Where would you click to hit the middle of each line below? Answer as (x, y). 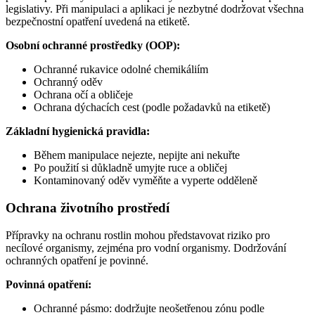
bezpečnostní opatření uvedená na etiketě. (98, 22)
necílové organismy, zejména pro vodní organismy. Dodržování (146, 247)
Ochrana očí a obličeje (83, 95)
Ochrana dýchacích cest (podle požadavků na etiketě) (152, 108)
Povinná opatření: (49, 284)
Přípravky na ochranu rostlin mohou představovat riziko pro (138, 235)
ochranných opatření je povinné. (77, 260)
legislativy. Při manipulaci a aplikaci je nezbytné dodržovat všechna (155, 9)
